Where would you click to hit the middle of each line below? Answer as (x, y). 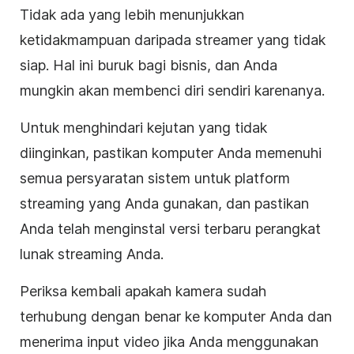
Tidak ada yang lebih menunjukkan (132, 14)
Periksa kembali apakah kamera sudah (143, 291)
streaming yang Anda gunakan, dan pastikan (164, 203)
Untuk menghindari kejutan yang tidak (143, 127)
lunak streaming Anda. (92, 254)
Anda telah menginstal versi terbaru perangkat (170, 228)
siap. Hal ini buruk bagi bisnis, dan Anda (149, 65)
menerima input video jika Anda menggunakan (169, 341)
